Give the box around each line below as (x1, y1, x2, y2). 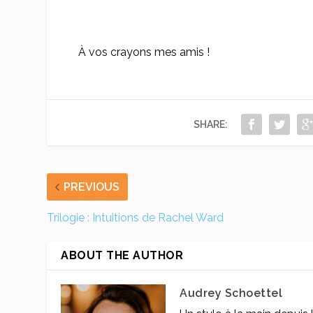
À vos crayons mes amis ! (78, 45, 210, 59)
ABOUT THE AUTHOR (61, 248, 184, 262)
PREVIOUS (64, 180, 120, 194)
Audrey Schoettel (180, 286, 283, 300)
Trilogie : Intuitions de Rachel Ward (47, 210, 224, 224)
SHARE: (193, 118, 228, 130)
